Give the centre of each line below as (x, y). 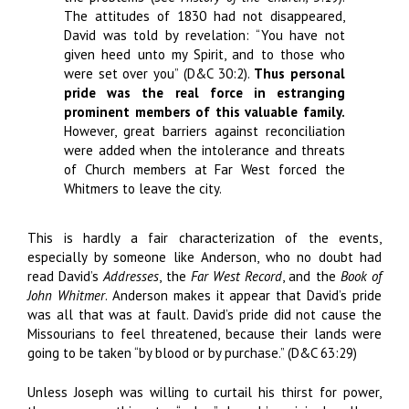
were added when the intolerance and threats (204, 150)
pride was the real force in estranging (204, 93)
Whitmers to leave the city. (143, 189)
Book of (361, 276)
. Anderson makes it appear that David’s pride (243, 295)
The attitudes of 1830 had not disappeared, (204, 16)
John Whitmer (66, 295)
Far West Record (236, 276)
